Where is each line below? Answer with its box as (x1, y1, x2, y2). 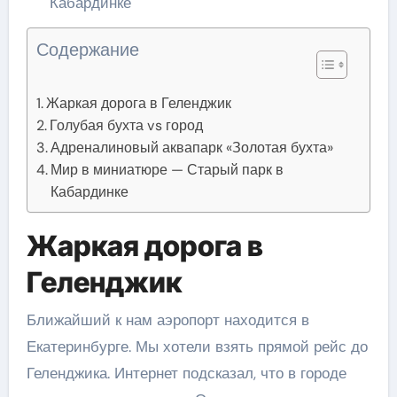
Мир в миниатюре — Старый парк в (50, 160, 284, 180)
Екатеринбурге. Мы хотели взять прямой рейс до (26, 336, 368, 356)
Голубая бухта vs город (49, 116, 203, 136)
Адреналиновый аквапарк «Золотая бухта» (50, 138, 333, 158)
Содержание (35, 38, 139, 62)
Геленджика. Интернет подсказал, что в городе (26, 362, 346, 383)
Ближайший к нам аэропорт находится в (26, 309, 309, 330)
